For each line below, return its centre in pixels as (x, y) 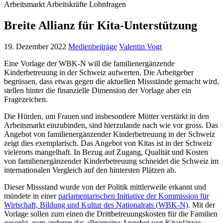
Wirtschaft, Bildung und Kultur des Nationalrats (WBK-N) (96, 205)
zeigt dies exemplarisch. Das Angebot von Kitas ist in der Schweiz (108, 143)
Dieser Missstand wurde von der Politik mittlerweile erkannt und (105, 187)
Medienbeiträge (93, 46)
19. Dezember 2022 (35, 46)
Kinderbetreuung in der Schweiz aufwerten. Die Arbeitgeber (99, 72)
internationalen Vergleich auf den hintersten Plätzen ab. (90, 170)
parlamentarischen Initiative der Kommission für (134, 196)
